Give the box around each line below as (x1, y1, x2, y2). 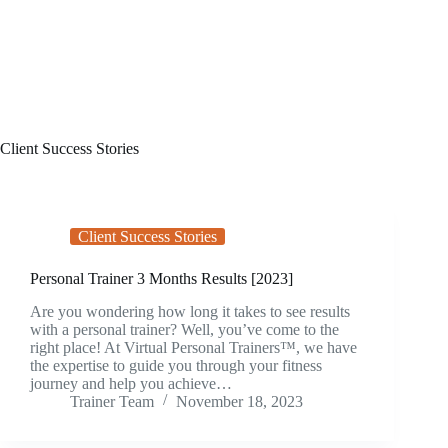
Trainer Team (70, 392, 154, 410)
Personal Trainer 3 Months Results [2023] (30, 270, 293, 287)
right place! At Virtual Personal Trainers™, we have (30, 338, 357, 356)
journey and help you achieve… (30, 374, 232, 392)
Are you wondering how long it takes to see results (30, 302, 350, 320)
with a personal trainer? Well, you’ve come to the (30, 320, 339, 338)
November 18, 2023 (176, 392, 303, 410)
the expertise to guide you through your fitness (30, 356, 322, 374)
